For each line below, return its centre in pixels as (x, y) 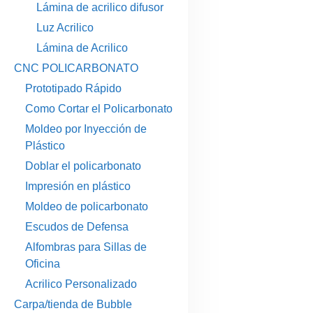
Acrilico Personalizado (81, 284)
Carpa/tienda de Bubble (73, 304)
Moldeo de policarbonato (87, 206)
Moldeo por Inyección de (86, 129)
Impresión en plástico (78, 186)
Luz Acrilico (65, 28)
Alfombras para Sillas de (86, 247)
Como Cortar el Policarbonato (99, 109)
